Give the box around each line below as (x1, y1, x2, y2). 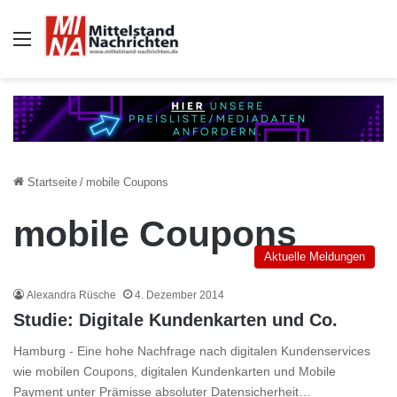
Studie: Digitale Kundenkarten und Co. (13, 309, 338, 330)
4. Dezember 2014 (135, 288, 224, 301)
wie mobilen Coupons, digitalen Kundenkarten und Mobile (13, 363, 336, 378)
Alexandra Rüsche (27, 288, 116, 301)
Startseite (24, 175, 77, 189)
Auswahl (31, 31, 86, 46)
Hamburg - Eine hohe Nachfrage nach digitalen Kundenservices (13, 343, 370, 358)
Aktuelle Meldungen (264, 249, 365, 263)
